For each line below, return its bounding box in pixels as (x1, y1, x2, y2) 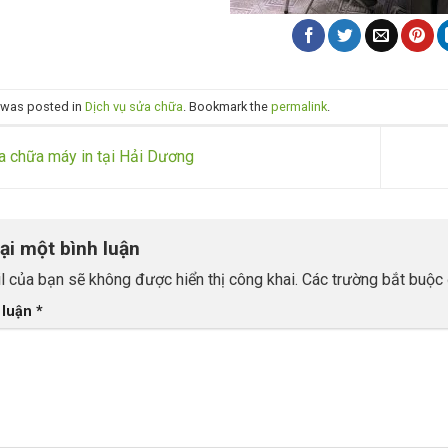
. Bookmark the (182, 98, 271, 114)
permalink (270, 98, 327, 114)
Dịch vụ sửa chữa (84, 98, 183, 114)
